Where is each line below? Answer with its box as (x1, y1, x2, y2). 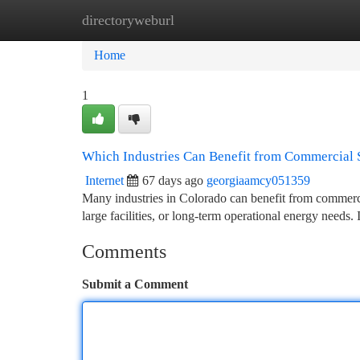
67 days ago (142, 174, 203, 187)
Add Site (276, 13, 321, 27)
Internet (85, 174, 124, 187)
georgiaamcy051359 (207, 174, 310, 187)
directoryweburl (82, 12, 174, 28)
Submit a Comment (82, 277, 188, 291)
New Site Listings (162, 13, 252, 27)
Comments (82, 241, 166, 262)
